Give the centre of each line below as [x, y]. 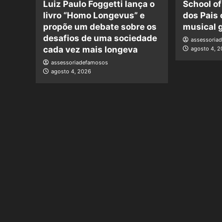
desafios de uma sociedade [100, 38]
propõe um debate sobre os [100, 27]
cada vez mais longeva [90, 49]
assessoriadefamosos [80, 62]
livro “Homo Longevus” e [94, 15]
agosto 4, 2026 [71, 71]
